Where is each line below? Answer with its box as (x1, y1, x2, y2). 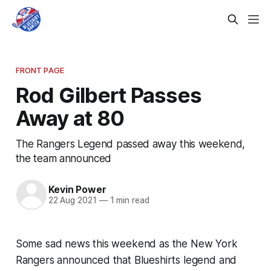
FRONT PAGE (15, 65, 65, 75)
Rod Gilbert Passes (15, 82, 202, 108)
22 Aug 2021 (48, 195, 97, 206)
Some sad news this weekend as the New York (15, 237, 238, 250)
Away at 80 (15, 105, 125, 131)
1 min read (107, 195, 149, 206)
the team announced (15, 151, 112, 165)
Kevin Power (48, 183, 106, 196)
